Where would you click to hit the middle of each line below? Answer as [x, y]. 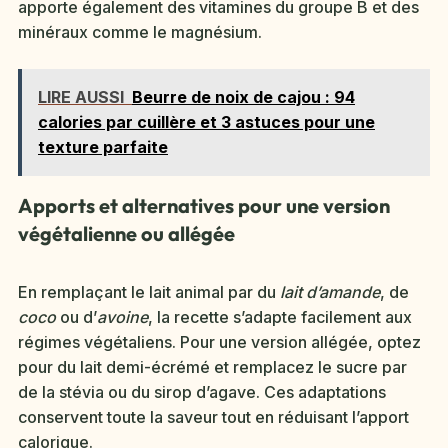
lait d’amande [330, 291]
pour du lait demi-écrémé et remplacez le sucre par [212, 366]
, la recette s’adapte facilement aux [280, 316]
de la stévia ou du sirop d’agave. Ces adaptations [202, 391]
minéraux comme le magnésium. [140, 31]
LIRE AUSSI [81, 96]
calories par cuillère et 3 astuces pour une [206, 121]
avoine [122, 316]
